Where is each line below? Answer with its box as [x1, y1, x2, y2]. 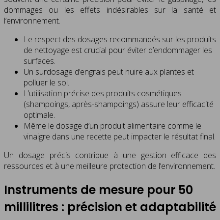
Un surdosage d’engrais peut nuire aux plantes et [24, 66, 194, 78]
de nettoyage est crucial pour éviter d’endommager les [24, 45, 212, 56]
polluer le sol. [24, 77, 69, 88]
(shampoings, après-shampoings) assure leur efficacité [24, 99, 214, 110]
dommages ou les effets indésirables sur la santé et [4, 4, 216, 16]
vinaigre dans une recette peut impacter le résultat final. [24, 131, 216, 142]
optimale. [24, 110, 55, 121]
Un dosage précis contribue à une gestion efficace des [4, 150, 216, 161]
